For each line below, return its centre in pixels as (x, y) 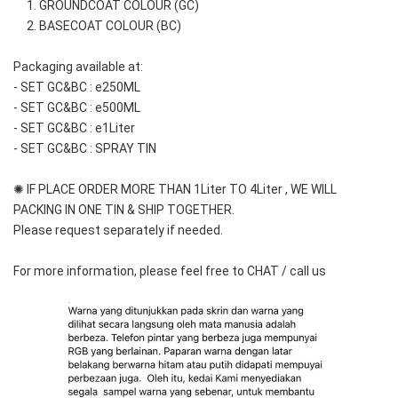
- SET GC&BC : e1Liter (74, 128)
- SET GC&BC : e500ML (77, 107)
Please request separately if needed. (118, 230)
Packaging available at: (80, 67)
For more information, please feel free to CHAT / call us (170, 271)
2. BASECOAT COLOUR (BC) (97, 26)
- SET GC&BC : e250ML (77, 87)
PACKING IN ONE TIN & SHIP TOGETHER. (124, 210)
